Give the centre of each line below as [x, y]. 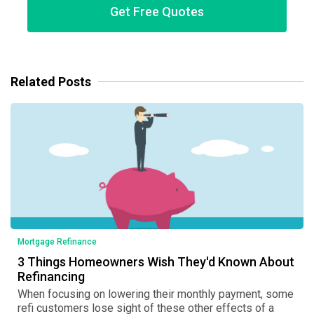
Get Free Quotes [157, 11]
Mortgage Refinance [57, 242]
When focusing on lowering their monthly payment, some [156, 294]
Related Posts [51, 82]
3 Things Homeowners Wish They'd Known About [156, 262]
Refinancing [51, 277]
